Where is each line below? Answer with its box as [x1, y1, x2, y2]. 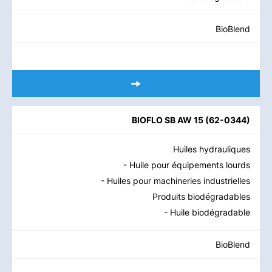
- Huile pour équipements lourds [123, 160, 250, 170]
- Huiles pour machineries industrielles [101, 175, 250, 186]
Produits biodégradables [152, 191, 250, 202]
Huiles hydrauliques [173, 144, 250, 154]
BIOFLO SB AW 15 [132, 115, 203, 125]
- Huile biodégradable [164, 207, 250, 217]
